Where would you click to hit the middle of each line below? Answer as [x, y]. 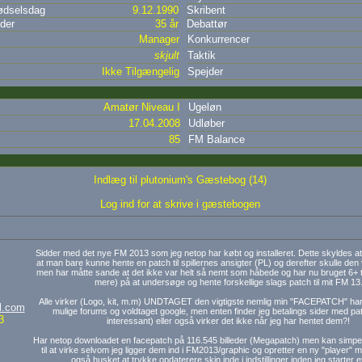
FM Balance [216, 139]
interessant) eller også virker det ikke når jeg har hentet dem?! [228, 321]
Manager [159, 39]
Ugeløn [204, 107]
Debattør [206, 24]
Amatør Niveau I [141, 107]
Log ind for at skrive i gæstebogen [180, 204]
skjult [166, 55]
